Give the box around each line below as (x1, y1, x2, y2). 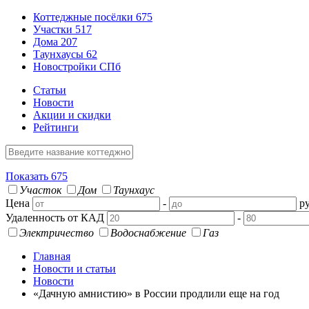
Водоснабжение (110, 227, 186, 239)
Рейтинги (33, 121, 79, 133)
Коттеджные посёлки (33, 11, 136, 23)
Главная (33, 250, 70, 262)
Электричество (19, 227, 94, 239)
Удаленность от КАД (6, 212, 104, 223)
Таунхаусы (33, 48, 86, 60)
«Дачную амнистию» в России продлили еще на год (33, 288, 279, 299)
